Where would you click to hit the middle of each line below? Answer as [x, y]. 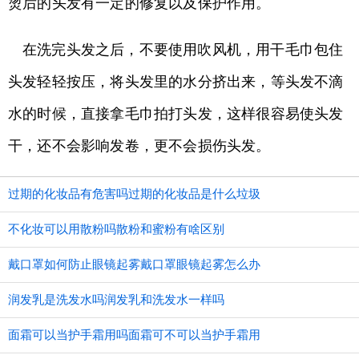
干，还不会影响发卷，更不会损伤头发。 [139, 146]
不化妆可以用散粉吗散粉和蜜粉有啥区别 [116, 229]
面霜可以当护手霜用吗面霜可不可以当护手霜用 [134, 335]
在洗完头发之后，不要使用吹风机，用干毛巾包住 [183, 50]
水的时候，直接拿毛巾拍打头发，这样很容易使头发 [176, 114]
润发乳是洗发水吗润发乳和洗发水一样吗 [116, 299]
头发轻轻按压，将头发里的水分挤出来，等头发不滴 [176, 82]
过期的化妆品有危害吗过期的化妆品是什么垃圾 [134, 194]
